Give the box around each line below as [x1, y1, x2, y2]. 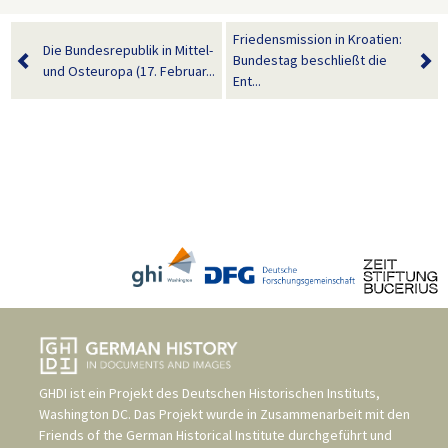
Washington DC [39, 405, 128, 424]
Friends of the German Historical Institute [39, 426, 285, 445]
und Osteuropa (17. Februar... [42, 61, 215, 80]
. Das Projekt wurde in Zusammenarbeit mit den [128, 405, 410, 424]
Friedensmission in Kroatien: [233, 30, 402, 49]
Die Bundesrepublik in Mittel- [42, 40, 213, 59]
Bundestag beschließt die [233, 51, 387, 70]
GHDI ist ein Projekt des [39, 384, 182, 403]
